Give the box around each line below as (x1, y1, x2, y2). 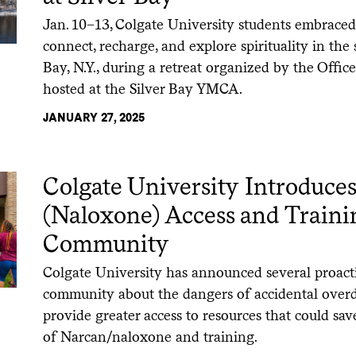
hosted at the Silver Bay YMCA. (43, 79, 243, 97)
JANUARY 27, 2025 (43, 110, 145, 124)
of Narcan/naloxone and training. (43, 327, 258, 345)
